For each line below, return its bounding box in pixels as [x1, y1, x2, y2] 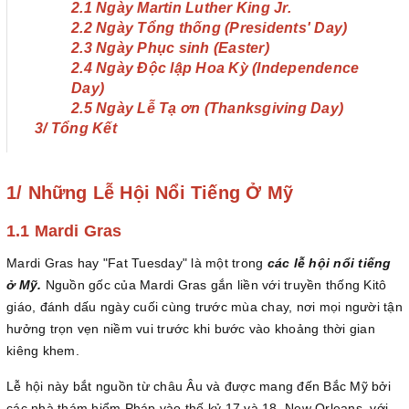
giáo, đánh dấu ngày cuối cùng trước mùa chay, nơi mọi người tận [6, 299, 403, 314]
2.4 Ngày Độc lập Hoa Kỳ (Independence [71, 60, 360, 76]
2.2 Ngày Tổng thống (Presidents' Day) [71, 20, 351, 36]
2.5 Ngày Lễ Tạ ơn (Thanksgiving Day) [71, 100, 348, 116]
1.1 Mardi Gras [6, 222, 127, 240]
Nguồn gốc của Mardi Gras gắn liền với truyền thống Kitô [45, 278, 387, 292]
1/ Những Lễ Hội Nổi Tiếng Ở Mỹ [6, 183, 293, 203]
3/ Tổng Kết [35, 121, 117, 136]
